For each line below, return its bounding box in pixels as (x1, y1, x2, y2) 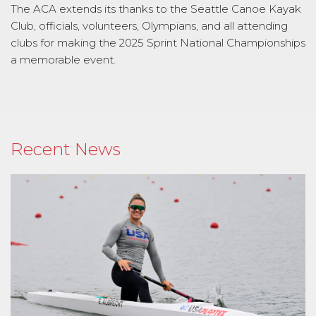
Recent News (11, 138, 121, 159)
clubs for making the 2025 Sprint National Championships (11, 35, 305, 49)
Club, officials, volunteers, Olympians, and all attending (11, 18, 288, 32)
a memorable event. (11, 52, 116, 66)
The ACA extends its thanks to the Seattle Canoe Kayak (11, 1, 301, 16)
